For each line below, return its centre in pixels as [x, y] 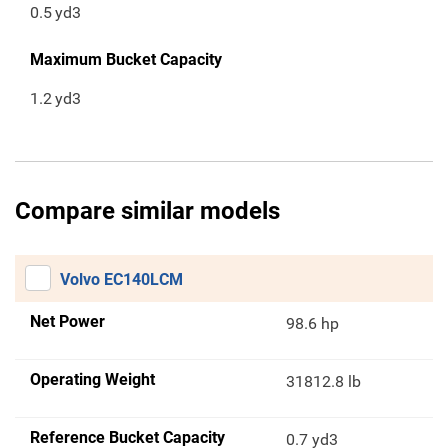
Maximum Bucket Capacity [126, 60]
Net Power [67, 322]
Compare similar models [147, 211]
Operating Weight [92, 380]
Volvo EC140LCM [121, 280]
